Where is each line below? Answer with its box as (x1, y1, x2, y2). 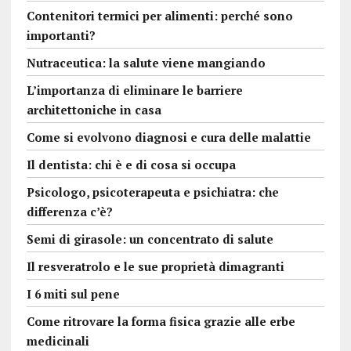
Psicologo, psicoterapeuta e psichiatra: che (26, 184, 279, 201)
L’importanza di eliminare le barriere (26, 82, 243, 99)
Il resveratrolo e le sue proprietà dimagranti (26, 259, 284, 275)
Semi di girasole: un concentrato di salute (26, 231, 273, 248)
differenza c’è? (26, 204, 113, 220)
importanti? (26, 27, 96, 44)
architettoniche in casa (26, 102, 161, 118)
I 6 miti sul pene (26, 286, 120, 302)
